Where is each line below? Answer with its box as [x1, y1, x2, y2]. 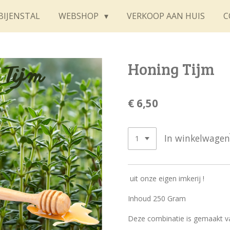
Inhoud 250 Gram [128, 193, 186, 203]
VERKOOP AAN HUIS [126, 10, 205, 22]
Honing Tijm [128, 58, 215, 80]
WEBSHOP [59, 10, 101, 22]
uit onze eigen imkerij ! [128, 173, 204, 183]
